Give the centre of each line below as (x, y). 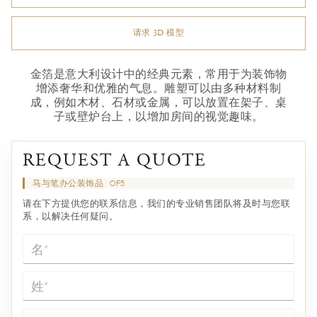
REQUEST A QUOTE (115, 162)
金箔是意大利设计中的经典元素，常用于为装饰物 (158, 74)
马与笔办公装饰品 (69, 183)
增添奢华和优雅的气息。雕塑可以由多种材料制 (158, 88)
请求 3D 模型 (158, 34)
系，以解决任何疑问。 (71, 216)
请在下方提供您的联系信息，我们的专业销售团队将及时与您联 (157, 203)
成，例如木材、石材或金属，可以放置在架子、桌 (158, 102)
